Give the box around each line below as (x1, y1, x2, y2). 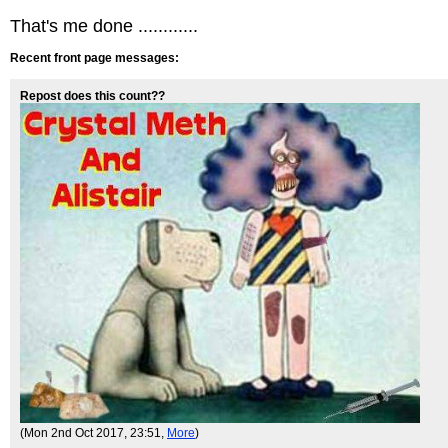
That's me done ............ (10, 16, 198, 36)
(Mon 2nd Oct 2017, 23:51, (20, 425, 167, 440)
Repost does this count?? (20, 89, 165, 103)
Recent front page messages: (10, 51, 179, 65)
